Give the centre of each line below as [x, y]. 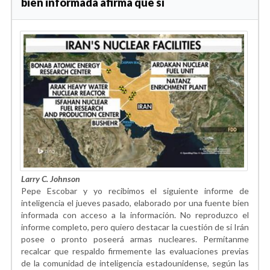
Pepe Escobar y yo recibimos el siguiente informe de [135, 190]
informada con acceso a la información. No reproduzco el [135, 215]
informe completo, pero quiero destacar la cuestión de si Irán [135, 227]
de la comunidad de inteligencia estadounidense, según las [135, 263]
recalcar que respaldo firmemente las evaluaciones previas [135, 251]
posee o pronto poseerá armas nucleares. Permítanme [135, 239]
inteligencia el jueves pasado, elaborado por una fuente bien [135, 202]
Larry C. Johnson [51, 178]
